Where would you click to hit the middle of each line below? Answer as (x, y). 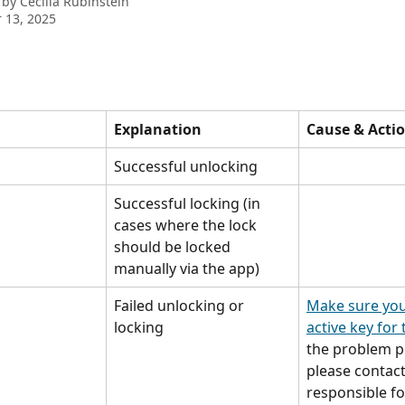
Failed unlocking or (181, 306)
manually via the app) (187, 268)
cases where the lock (187, 225)
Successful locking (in (189, 203)
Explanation (158, 129)
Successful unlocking (186, 166)
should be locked (174, 247)
